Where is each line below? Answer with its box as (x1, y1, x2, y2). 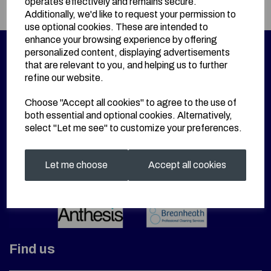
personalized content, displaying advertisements (25, 47, 230, 57)
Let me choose (45, 159, 108, 170)
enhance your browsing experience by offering (25, 34, 218, 45)
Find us (9, 242, 55, 257)
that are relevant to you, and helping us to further (25, 59, 228, 70)
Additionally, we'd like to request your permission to (25, 8, 237, 19)
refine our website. (25, 72, 104, 83)
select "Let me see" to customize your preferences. (25, 122, 243, 133)
